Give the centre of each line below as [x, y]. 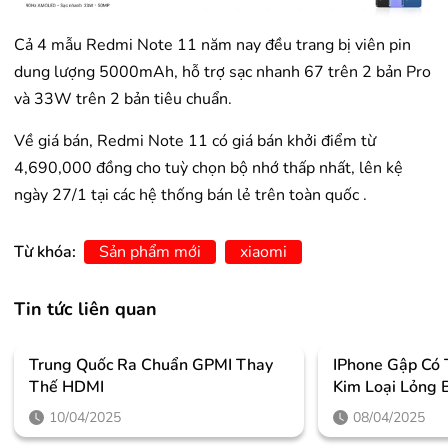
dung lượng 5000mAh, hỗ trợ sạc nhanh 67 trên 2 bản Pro [222, 71]
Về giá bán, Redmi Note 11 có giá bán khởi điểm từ [195, 140]
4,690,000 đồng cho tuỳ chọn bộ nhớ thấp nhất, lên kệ [208, 167]
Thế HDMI [66, 386]
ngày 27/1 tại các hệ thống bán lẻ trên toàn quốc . [190, 194]
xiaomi [263, 251]
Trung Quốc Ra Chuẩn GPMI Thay [151, 364]
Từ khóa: [47, 251]
